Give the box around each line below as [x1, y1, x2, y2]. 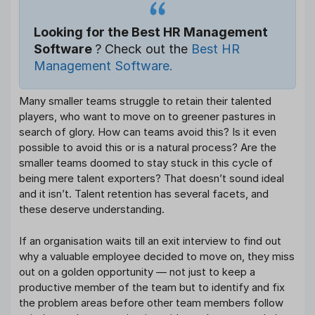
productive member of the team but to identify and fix [19, 280, 285, 294]
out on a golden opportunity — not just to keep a [19, 264, 255, 278]
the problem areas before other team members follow [19, 295, 283, 309]
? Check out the [95, 41, 191, 57]
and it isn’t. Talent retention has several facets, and [19, 187, 269, 201]
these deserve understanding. [19, 202, 165, 217]
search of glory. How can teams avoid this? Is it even [19, 125, 276, 139]
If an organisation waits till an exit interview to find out [19, 233, 281, 247]
